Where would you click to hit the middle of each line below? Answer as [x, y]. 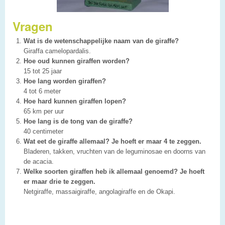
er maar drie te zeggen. [60, 181]
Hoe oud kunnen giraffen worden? [77, 61]
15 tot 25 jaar [43, 71]
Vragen [33, 26]
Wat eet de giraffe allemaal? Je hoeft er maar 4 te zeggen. [113, 141]
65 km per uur [44, 111]
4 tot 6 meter [42, 91]
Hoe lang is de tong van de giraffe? [78, 121]
